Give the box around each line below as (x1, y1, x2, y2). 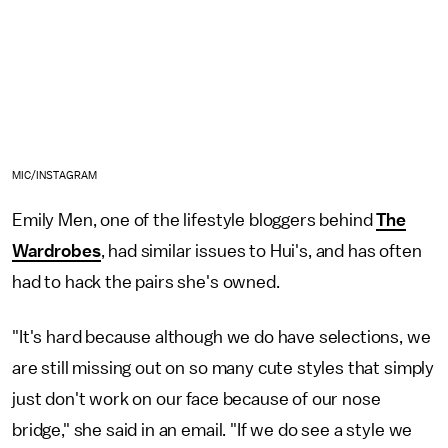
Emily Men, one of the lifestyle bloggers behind (12, 211, 377, 229)
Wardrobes (12, 242, 101, 260)
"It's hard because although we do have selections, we (12, 328, 431, 346)
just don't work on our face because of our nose (12, 390, 381, 408)
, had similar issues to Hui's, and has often (100, 242, 422, 260)
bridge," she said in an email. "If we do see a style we (12, 421, 413, 439)
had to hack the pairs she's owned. (12, 273, 284, 291)
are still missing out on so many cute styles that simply (12, 359, 435, 377)
